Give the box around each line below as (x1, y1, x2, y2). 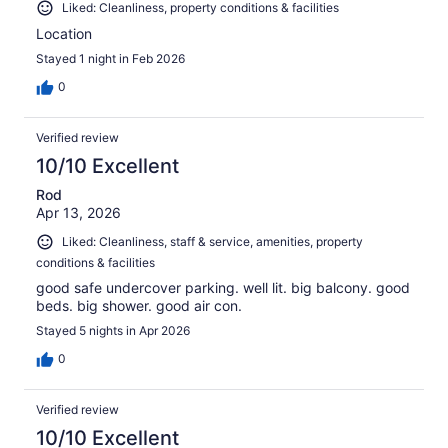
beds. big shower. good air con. (36, 296, 242, 314)
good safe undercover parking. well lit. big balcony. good (36, 278, 410, 296)
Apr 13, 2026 (36, 203, 121, 221)
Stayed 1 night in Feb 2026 (36, 50, 185, 66)
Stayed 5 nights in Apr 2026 (36, 322, 190, 338)
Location (36, 24, 92, 42)
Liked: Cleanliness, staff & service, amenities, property (62, 233, 363, 249)
